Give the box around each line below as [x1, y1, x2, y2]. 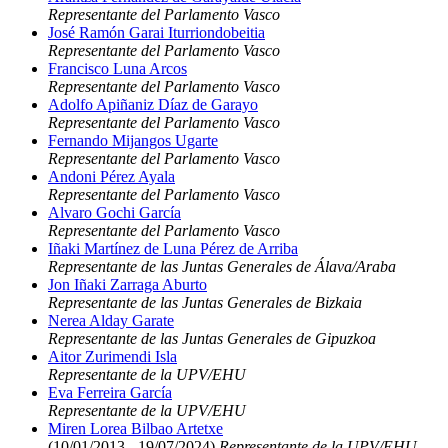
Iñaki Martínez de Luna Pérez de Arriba [48, 240, 298, 257]
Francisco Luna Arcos [48, 60, 187, 77]
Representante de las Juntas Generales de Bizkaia [48, 294, 362, 311]
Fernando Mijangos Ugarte [48, 132, 218, 149]
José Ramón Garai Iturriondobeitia [48, 24, 265, 41]
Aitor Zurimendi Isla [48, 348, 177, 365]
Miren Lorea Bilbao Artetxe [48, 420, 223, 437]
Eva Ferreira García [48, 384, 172, 401]
